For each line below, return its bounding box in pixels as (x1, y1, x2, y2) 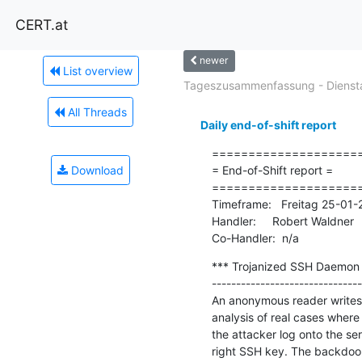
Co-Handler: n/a (211, 230, 299, 245)
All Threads (65, 104, 127, 119)
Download (68, 162, 124, 177)
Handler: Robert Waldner (211, 213, 354, 228)
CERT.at (15, 15, 68, 33)
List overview (59, 63, 133, 78)
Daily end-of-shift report (200, 117, 336, 132)
